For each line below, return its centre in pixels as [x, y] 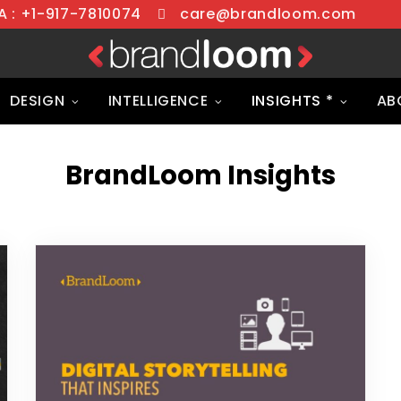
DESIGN [38, 101]
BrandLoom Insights [200, 176]
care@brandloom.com [268, 14]
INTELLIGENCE [158, 101]
